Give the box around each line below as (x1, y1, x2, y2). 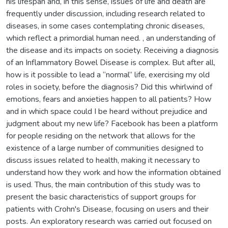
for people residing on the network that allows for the (6, 130, 195, 141)
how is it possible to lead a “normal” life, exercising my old (6, 69, 210, 80)
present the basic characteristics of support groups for (6, 191, 196, 203)
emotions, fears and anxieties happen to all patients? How (6, 93, 211, 105)
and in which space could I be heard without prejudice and (6, 105, 207, 117)
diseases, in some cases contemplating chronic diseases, (6, 20, 205, 32)
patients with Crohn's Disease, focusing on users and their (6, 203, 209, 215)
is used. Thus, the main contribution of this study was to (6, 179, 201, 190)
